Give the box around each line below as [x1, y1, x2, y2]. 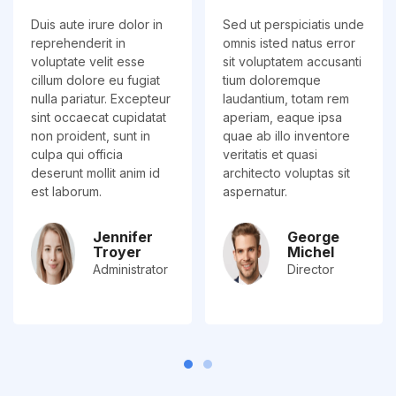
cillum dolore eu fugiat [31, 72, 160, 88]
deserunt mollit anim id [31, 165, 160, 181]
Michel [286, 243, 334, 262]
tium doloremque [222, 72, 321, 88]
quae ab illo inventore [222, 128, 350, 144]
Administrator [93, 262, 169, 278]
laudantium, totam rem [222, 91, 349, 107]
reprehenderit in [31, 35, 126, 51]
